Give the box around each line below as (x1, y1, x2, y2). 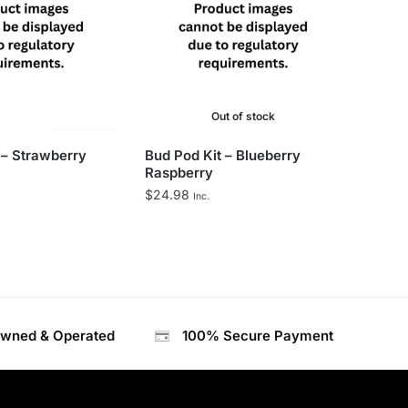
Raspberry (145, 163, 213, 181)
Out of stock (210, 108, 275, 123)
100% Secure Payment (182, 326, 333, 344)
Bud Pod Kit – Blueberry (145, 146, 301, 164)
